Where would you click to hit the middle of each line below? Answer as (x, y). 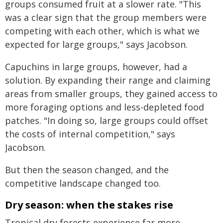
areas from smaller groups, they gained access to (111, 94)
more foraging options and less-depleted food (105, 107)
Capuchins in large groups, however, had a (96, 67)
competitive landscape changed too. (83, 183)
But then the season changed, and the (87, 170)
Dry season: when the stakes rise (89, 205)
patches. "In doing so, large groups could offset (107, 120)
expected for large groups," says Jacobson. (96, 44)
